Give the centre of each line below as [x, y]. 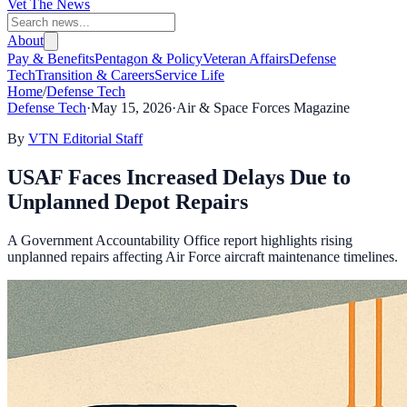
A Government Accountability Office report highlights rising [180, 240]
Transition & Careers [95, 75]
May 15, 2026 [131, 108]
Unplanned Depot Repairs [128, 201]
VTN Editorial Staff [85, 139]
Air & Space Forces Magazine [263, 108]
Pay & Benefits [51, 59]
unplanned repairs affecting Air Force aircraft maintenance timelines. [203, 256]
